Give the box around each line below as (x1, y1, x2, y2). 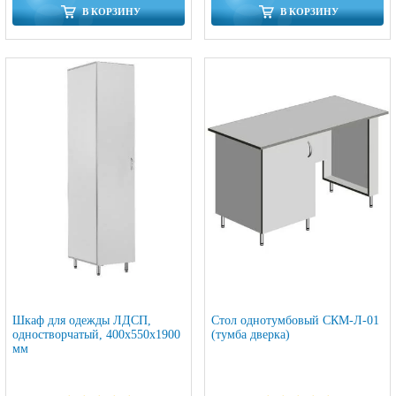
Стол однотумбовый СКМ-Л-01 (211, 313, 379, 327)
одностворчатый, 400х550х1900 (12, 327, 181, 341)
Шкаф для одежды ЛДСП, (12, 313, 152, 327)
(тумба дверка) (211, 327, 290, 341)
